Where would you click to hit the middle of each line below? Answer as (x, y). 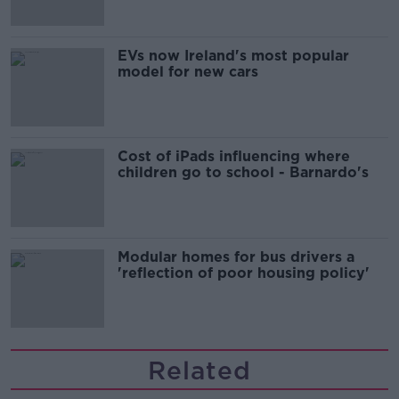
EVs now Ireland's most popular (233, 56)
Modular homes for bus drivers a (236, 257)
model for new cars (188, 72)
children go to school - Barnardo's (243, 173)
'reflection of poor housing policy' (244, 273)
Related (199, 371)
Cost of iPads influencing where (234, 157)
